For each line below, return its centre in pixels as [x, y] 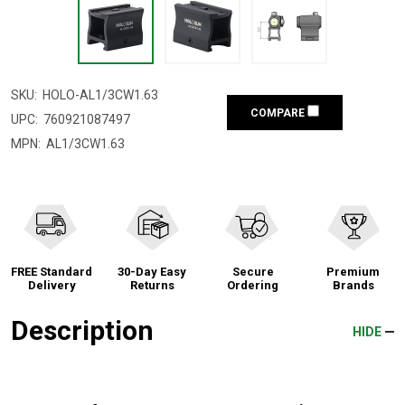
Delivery [52, 285]
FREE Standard [52, 271]
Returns [152, 285]
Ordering [253, 285]
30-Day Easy [152, 271]
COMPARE [279, 113]
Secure [253, 271]
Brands [353, 285]
